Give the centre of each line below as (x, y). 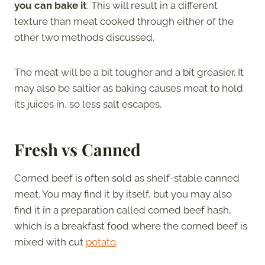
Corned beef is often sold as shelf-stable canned (127, 178)
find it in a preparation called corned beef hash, (123, 210)
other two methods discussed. (84, 37)
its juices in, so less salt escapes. (88, 104)
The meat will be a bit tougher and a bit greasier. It (129, 72)
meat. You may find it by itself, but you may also (123, 194)
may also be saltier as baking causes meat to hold (129, 88)
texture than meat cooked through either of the (124, 21)
